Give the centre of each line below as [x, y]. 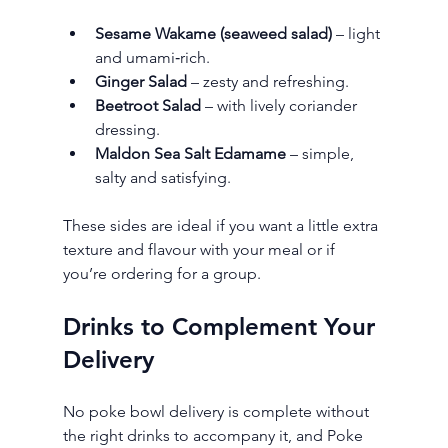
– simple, [321, 154]
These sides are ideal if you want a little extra [222, 226]
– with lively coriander [280, 106]
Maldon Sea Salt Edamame [190, 154]
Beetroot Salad [147, 106]
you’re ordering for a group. [161, 274]
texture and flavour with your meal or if [200, 250]
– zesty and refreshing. [267, 82]
